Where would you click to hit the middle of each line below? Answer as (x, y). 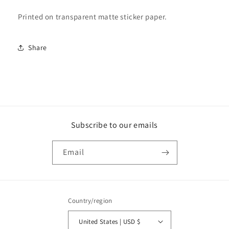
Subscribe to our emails (114, 125)
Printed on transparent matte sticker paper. (94, 17)
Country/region (90, 201)
